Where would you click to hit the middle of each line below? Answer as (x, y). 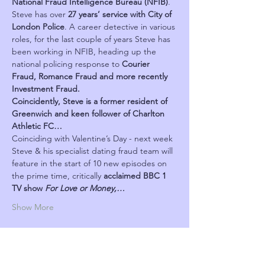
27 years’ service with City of (121, 14)
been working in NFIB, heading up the (85, 51)
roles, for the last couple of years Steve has (92, 39)
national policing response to (67, 64)
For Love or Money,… (85, 188)
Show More (33, 207)
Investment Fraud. (46, 89)
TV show (28, 188)
